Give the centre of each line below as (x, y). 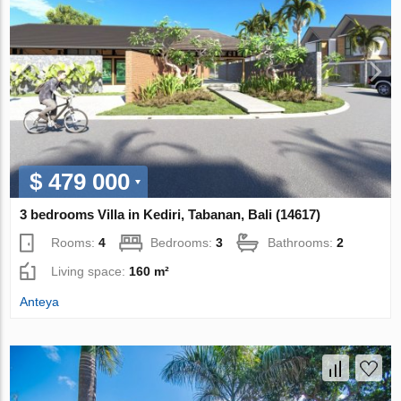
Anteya (40, 302)
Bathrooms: (303, 243)
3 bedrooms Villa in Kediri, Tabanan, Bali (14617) (171, 215)
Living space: (90, 272)
